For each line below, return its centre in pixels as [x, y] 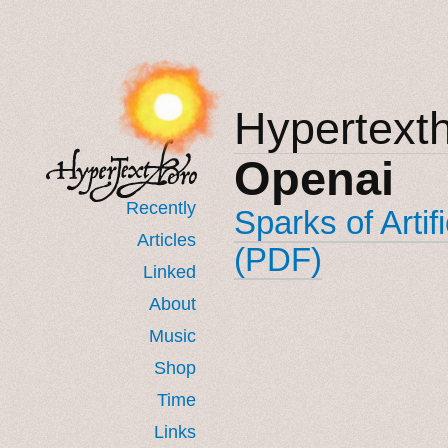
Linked [169, 271]
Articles [166, 239]
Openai [314, 178]
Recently [161, 207]
